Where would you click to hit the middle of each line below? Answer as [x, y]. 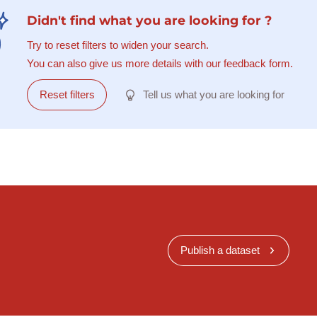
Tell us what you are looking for [213, 95]
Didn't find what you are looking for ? [149, 21]
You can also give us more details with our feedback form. [160, 64]
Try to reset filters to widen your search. [117, 45]
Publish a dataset [220, 250]
